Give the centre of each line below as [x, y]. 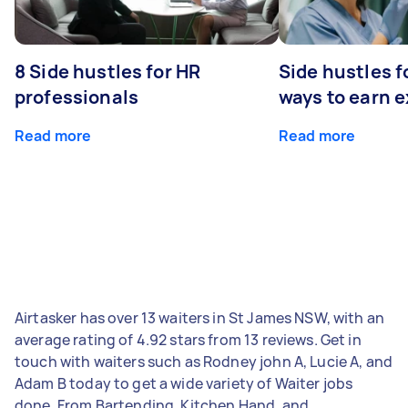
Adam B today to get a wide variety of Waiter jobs [184, 383]
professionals [76, 97]
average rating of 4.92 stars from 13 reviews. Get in [188, 339]
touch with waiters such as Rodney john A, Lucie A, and [204, 361]
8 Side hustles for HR [108, 71]
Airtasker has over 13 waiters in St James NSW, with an [200, 317]
